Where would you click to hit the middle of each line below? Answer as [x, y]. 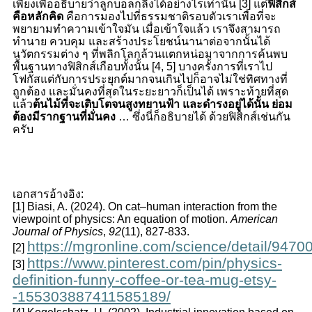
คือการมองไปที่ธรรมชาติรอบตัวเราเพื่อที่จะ [170, 16]
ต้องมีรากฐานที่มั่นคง [64, 116]
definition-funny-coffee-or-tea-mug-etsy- [144, 280]
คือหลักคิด [38, 16]
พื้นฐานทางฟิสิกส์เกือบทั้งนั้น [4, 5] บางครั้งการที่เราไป [142, 66]
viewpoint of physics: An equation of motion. [121, 219]
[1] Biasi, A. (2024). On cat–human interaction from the [145, 206]
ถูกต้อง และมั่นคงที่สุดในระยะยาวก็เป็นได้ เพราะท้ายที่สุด [150, 91]
